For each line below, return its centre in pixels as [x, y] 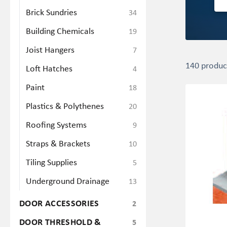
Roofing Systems [56, 124]
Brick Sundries [51, 12]
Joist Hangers [50, 49]
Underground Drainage [68, 181]
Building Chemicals [60, 31]
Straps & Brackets [58, 143]
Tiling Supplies [51, 162]
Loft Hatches [49, 68]
